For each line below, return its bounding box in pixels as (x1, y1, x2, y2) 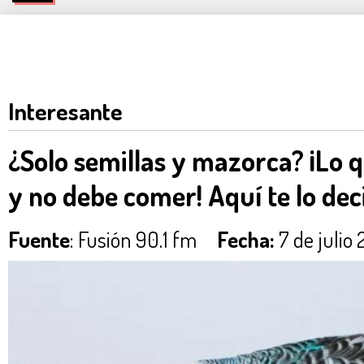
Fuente (8, 225, 70, 253)
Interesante (8, 96, 123, 126)
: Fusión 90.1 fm (70, 225, 217, 253)
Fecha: (217, 225, 275, 253)
